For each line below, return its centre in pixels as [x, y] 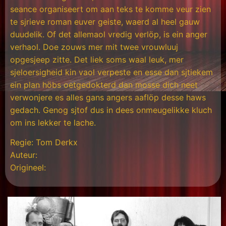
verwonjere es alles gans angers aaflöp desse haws [108, 98]
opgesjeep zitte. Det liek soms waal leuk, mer [97, 60]
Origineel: [29, 168]
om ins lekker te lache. [53, 123]
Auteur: [25, 155]
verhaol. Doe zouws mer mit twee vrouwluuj [94, 47]
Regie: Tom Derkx [44, 143]
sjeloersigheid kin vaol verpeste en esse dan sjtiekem [111, 72]
